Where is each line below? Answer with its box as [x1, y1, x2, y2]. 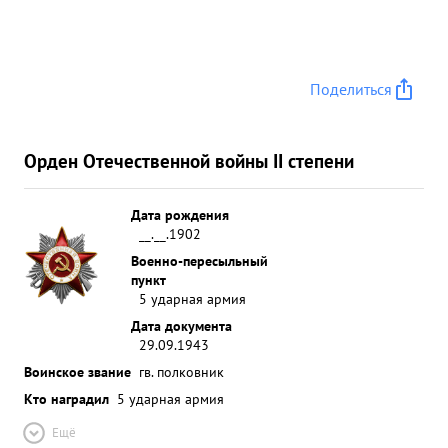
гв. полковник [139, 362, 224, 381]
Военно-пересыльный [131, 251, 268, 270]
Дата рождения [131, 205, 229, 224]
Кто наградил [24, 389, 109, 408]
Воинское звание [24, 362, 131, 381]
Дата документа [131, 316, 232, 335]
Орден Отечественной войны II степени [24, 148, 354, 173]
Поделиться [310, 79, 392, 99]
